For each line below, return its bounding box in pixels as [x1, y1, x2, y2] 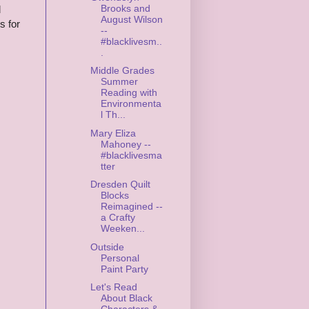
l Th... [100, 109, 126, 121]
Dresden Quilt [90, 179, 150, 190]
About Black [100, 292, 152, 304]
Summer [100, 76, 138, 88]
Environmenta [100, 98, 161, 110]
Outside [90, 241, 124, 252]
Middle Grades [90, 65, 154, 77]
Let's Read [90, 281, 137, 293]
